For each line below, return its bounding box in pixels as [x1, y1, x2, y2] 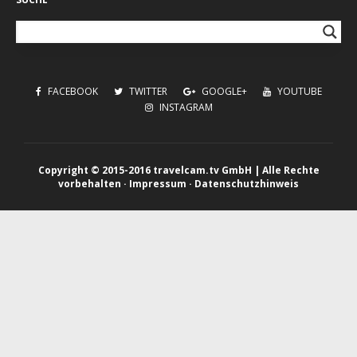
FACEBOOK [45, 84, 98, 99]
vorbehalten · [58, 177, 129, 191]
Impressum [129, 177, 186, 191]
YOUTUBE [274, 84, 322, 99]
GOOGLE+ [198, 84, 247, 99]
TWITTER [126, 84, 167, 99]
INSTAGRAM [156, 100, 213, 115]
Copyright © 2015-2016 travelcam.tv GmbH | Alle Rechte [37, 163, 320, 178]
